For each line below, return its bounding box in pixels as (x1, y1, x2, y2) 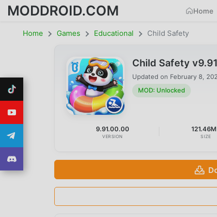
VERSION (102, 133, 124, 139)
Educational (94, 29, 134, 38)
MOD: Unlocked (138, 86, 185, 94)
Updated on (132, 72, 170, 80)
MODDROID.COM (7, 2, 119, 19)
